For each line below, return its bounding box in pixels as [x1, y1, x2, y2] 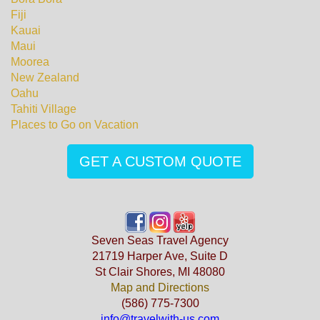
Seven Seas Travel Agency [91, 234, 229, 246]
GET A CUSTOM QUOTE [79, 154, 241, 169]
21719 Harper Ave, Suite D [92, 250, 228, 262]
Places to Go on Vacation [11, 119, 139, 131]
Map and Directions [111, 281, 209, 294]
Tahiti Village [11, 103, 76, 115]
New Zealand [11, 71, 79, 84]
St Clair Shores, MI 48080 [95, 266, 225, 278]
